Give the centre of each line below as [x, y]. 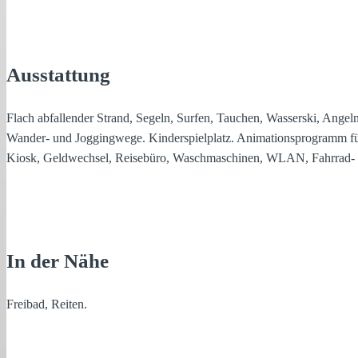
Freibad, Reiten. [47, 304]
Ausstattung [58, 75]
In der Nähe [58, 261]
